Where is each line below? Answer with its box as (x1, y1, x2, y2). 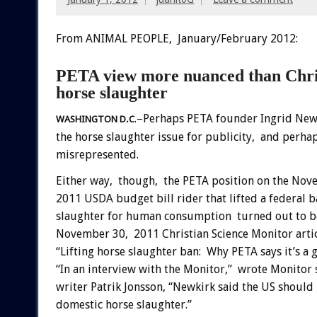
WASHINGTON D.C (55, 114, 134, 125)
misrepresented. (55, 148, 139, 162)
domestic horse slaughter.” (55, 298, 192, 312)
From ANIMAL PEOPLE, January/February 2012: (55, 31, 298, 45)
